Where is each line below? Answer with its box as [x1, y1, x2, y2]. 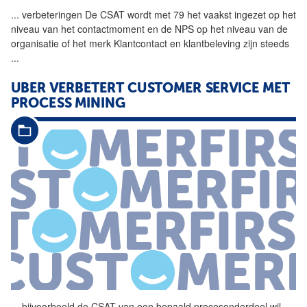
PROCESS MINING [11, 97, 125, 112]
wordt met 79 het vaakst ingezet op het [125, 8, 296, 22]
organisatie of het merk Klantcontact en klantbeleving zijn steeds [11, 36, 289, 51]
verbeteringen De [19, 8, 100, 22]
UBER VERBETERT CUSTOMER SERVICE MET [11, 82, 290, 97]
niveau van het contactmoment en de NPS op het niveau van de [11, 22, 288, 36]
